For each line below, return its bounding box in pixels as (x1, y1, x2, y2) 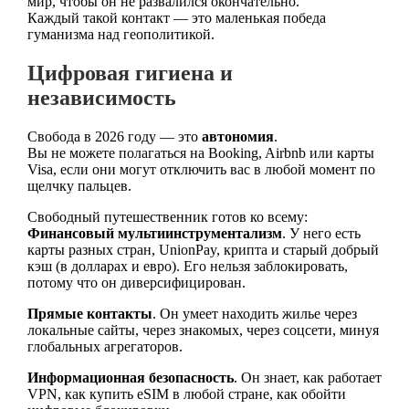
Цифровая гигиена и (26, 61, 233, 86)
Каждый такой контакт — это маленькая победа (26, 10, 326, 26)
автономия (201, 128, 274, 144)
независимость (26, 86, 176, 110)
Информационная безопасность (26, 369, 234, 385)
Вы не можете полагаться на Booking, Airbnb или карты (26, 144, 374, 161)
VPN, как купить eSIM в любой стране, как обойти (26, 385, 346, 402)
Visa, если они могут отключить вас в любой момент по (26, 161, 375, 177)
